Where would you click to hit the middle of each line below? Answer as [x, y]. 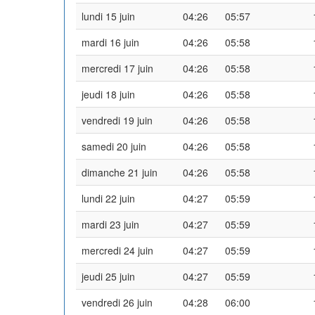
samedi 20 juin [114, 146]
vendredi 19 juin [117, 120]
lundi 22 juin [108, 198]
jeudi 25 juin [108, 276]
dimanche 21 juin [120, 172]
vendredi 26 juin [117, 302]
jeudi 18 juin [108, 94]
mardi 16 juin [110, 42]
